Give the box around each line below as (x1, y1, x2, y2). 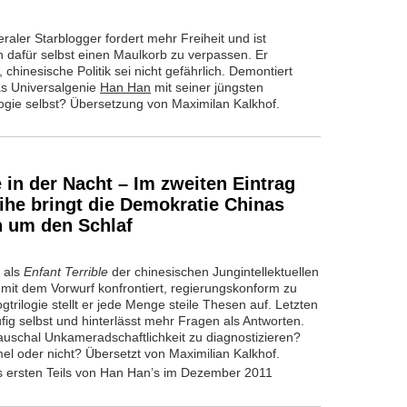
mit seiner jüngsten (151, 80, 263, 94)
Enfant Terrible (24, 264, 108, 279)
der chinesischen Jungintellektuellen (108, 264, 319, 279)
